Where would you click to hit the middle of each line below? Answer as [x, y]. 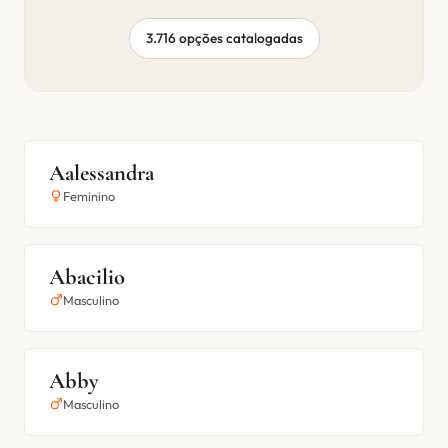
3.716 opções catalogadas [224, 38]
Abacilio [87, 276]
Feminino [89, 196]
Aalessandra [101, 172]
